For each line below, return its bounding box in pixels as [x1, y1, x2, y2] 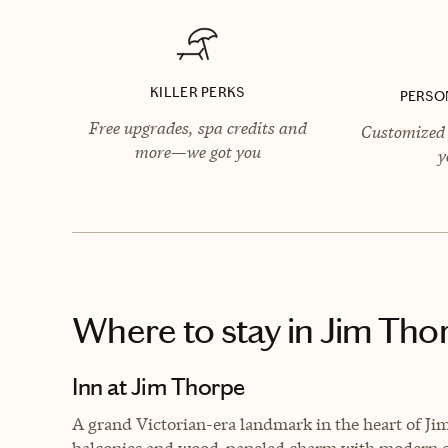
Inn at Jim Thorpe [72, 372, 245, 401]
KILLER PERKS [150, 83, 245, 101]
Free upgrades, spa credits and [88, 116, 307, 139]
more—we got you [134, 140, 261, 163]
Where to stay [72, 308, 281, 353]
